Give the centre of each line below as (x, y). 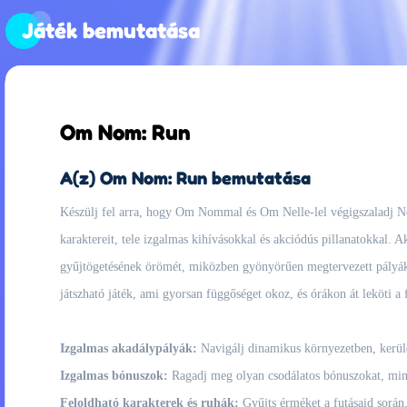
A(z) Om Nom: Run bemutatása (185, 178)
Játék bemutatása (111, 30)
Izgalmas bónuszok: (114, 376)
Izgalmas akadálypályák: (129, 348)
